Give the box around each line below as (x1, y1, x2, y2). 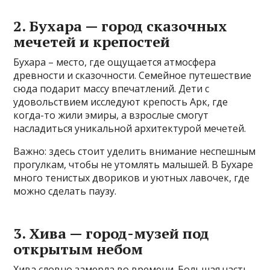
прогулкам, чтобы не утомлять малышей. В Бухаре (13, 158, 254, 172)
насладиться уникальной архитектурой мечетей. (13, 122, 246, 136)
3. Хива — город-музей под (13, 224, 210, 243)
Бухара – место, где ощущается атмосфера (13, 55, 216, 69)
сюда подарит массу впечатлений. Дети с (13, 82, 210, 96)
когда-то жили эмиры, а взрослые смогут (13, 108, 209, 122)
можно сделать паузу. (13, 184, 117, 198)
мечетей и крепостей (13, 32, 171, 52)
